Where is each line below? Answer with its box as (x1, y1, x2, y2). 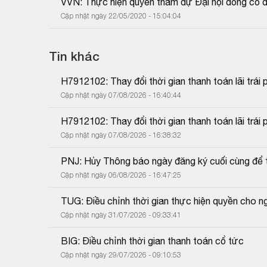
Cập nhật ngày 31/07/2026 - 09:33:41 (61, 210, 181, 219)
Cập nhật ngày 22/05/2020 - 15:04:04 (61, 11, 181, 20)
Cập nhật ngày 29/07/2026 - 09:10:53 (61, 250, 181, 259)
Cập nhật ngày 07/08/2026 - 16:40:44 (61, 90, 181, 100)
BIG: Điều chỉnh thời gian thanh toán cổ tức (61, 235, 244, 246)
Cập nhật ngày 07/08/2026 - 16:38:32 (61, 130, 181, 139)
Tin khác (49, 48, 100, 64)
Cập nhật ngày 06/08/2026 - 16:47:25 (61, 170, 181, 179)
